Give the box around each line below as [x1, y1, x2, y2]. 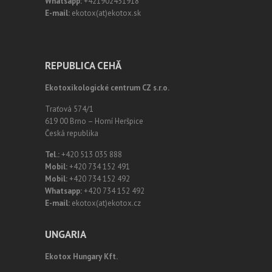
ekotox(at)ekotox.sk [70, 8, 141, 18]
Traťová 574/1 [45, 104, 93, 114]
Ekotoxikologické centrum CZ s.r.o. [45, 83, 169, 93]
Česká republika [45, 128, 98, 138]
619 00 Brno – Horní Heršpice [45, 116, 143, 126]
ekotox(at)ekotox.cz [70, 198, 141, 208]
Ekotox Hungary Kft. [45, 251, 118, 262]
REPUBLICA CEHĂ [45, 59, 121, 72]
